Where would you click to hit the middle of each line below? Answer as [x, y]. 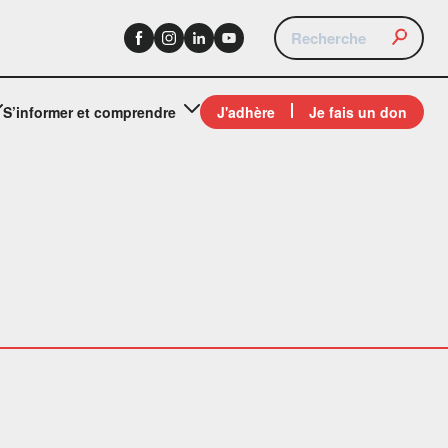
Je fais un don [358, 112]
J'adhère [246, 112]
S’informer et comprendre [89, 112]
